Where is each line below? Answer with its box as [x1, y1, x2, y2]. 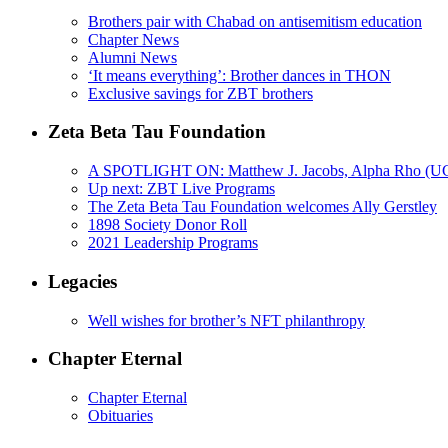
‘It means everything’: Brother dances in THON [88, 66, 391, 84]
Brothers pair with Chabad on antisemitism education [88, 12, 422, 30]
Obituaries [88, 407, 153, 424]
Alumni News [88, 48, 177, 66]
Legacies [48, 270, 117, 292]
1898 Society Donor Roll [88, 216, 247, 234]
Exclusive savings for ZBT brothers [88, 84, 313, 102]
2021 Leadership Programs [88, 234, 258, 252]
